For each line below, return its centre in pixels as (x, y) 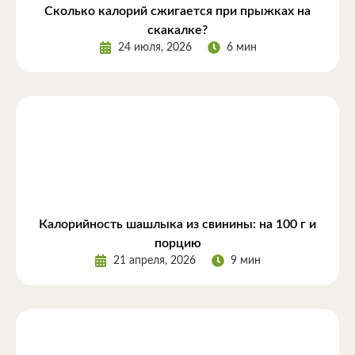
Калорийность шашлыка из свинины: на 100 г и (177, 224)
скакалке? (177, 30)
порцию (177, 243)
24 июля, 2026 (155, 47)
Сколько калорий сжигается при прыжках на (177, 11)
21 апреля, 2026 (155, 260)
